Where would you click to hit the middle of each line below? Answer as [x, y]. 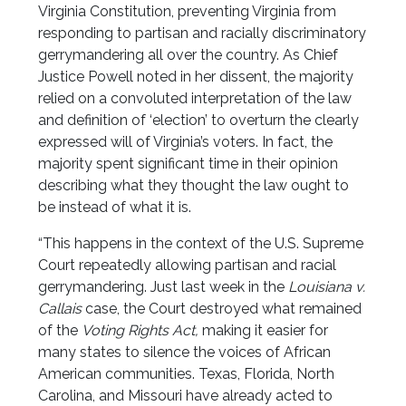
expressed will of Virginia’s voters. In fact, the [186, 142]
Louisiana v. [327, 287]
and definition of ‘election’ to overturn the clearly [199, 121]
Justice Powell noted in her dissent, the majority [196, 77]
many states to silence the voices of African [185, 353]
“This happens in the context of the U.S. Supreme [201, 244]
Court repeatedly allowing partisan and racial [188, 266]
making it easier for [266, 331]
